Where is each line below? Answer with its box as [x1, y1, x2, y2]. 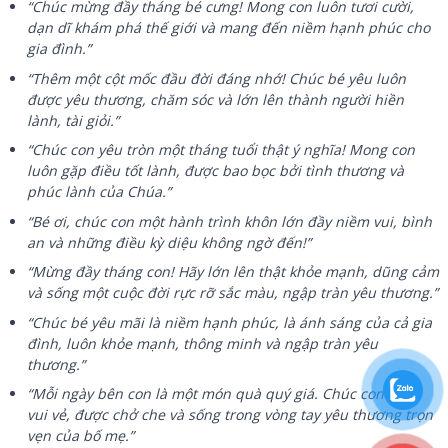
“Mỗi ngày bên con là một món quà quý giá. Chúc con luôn [27, 384, 419, 403]
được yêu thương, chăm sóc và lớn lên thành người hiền [27, 89, 405, 109]
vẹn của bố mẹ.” [27, 426, 135, 445]
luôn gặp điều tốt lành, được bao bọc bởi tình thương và [27, 161, 405, 181]
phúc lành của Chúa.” [27, 182, 172, 202]
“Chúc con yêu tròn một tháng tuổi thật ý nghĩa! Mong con [27, 140, 416, 160]
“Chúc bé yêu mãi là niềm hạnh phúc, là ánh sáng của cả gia [27, 312, 433, 332]
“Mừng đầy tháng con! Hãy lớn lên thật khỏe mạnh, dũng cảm [27, 262, 440, 282]
